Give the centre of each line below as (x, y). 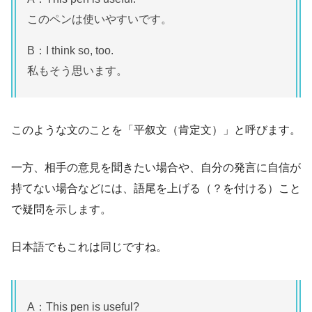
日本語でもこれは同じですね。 (89, 247)
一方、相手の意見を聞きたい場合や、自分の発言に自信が (156, 168)
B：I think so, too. (70, 51)
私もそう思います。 (77, 71)
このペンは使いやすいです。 (100, 19)
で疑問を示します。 (61, 210)
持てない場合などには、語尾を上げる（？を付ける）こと (156, 189)
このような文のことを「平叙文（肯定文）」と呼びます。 (156, 130)
